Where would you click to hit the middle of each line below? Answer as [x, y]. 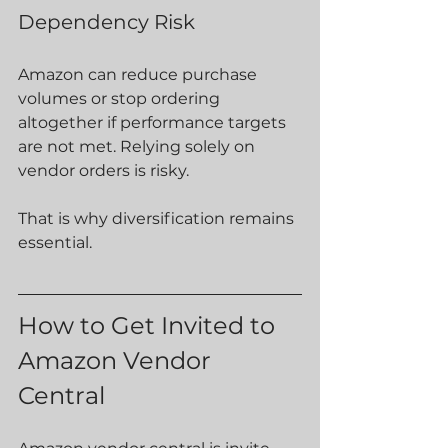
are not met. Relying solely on [138, 146]
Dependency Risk [106, 22]
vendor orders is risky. [103, 170]
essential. [55, 242]
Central [61, 395]
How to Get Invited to [149, 325]
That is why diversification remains [158, 218]
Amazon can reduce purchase [139, 74]
